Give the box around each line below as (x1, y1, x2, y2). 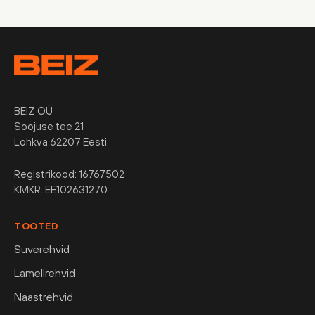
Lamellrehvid (14, 266, 75, 280)
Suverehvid (14, 243, 70, 256)
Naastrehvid (14, 290, 73, 304)
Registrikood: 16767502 (14, 168, 124, 181)
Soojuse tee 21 (14, 120, 84, 133)
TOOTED (14, 220, 58, 232)
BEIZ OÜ (14, 105, 53, 117)
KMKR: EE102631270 (14, 184, 108, 196)
